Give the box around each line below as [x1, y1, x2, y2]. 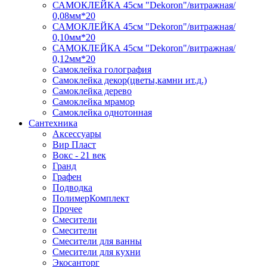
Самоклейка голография [52, 64, 151, 75]
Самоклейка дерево [52, 86, 132, 97]
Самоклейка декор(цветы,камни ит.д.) [52, 75, 207, 86]
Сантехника [29, 118, 77, 129]
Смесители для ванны [52, 236, 142, 247]
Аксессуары [52, 129, 101, 139]
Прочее [52, 204, 82, 215]
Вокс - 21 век [52, 150, 106, 161]
